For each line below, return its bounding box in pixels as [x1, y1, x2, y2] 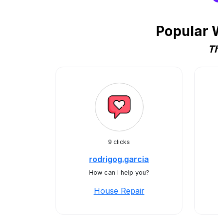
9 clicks [108, 138, 130, 145]
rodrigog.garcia [89, 154, 149, 164]
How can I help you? [89, 169, 149, 176]
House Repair [93, 186, 145, 196]
